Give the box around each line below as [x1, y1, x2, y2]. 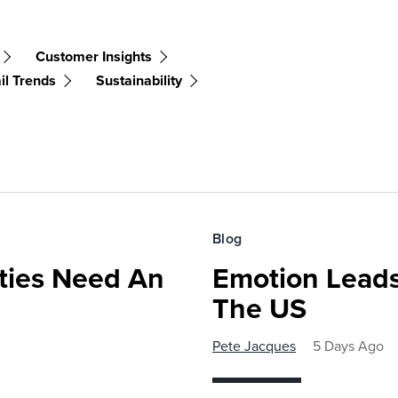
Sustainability [96, 70, 182, 92]
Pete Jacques [212, 336, 296, 357]
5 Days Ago [313, 336, 384, 357]
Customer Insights [36, 46, 152, 68]
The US [212, 287, 306, 330]
